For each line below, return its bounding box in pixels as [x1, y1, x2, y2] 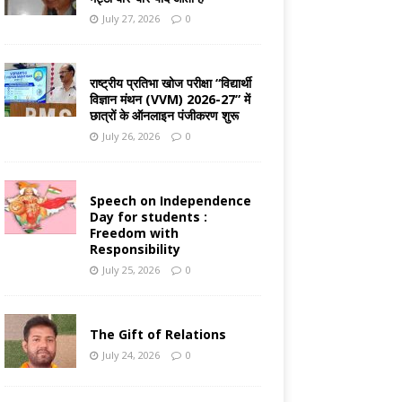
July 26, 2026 [101, 129, 160, 144]
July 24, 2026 [101, 348, 160, 363]
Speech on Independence [89, 192, 251, 210]
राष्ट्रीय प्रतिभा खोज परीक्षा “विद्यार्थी [89, 74, 251, 92]
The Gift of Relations [89, 326, 226, 344]
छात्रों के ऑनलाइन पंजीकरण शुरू [89, 107, 239, 125]
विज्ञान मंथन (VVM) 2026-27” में [89, 91, 250, 109]
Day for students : [89, 208, 207, 226]
